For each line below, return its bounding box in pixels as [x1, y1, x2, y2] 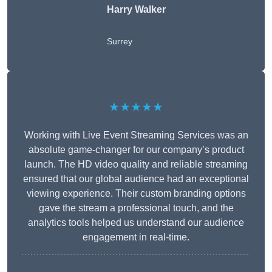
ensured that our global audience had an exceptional [23, 174, 249, 185]
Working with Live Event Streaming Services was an [24, 130, 248, 141]
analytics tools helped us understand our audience [28, 217, 244, 228]
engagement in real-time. [83, 232, 189, 243]
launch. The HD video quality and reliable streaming [24, 159, 248, 170]
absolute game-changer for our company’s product [28, 144, 244, 155]
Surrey [106, 36, 132, 47]
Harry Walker [106, 4, 166, 15]
